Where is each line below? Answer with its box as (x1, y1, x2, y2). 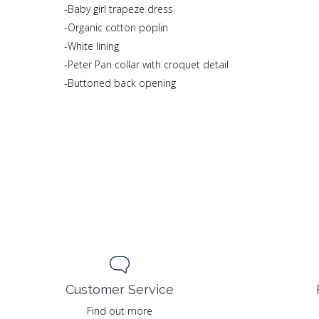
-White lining (64, 39, 119, 53)
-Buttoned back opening (64, 76, 176, 90)
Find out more (87, 303, 152, 318)
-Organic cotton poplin (64, 21, 168, 34)
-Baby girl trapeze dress (64, 2, 173, 16)
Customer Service (66, 281, 174, 297)
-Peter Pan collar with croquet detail (64, 58, 229, 71)
